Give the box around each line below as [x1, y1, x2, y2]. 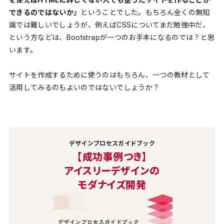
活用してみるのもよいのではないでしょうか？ [8, 83, 160, 92]
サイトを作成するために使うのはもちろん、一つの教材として [8, 70, 210, 79]
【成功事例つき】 [77, 151, 147, 163]
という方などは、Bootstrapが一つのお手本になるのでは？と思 [8, 32, 215, 41]
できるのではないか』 [8, 7, 81, 16]
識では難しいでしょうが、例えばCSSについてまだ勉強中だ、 [8, 20, 210, 29]
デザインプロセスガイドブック [68, 139, 155, 147]
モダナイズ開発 [77, 179, 146, 191]
